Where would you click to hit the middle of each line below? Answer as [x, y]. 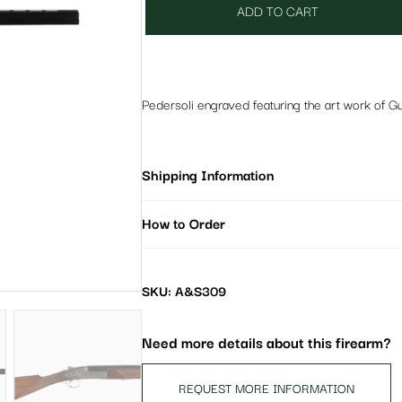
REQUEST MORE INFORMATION [266, 390]
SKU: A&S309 [184, 293]
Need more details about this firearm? [266, 345]
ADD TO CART [278, 12]
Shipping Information [207, 176]
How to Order [183, 224]
